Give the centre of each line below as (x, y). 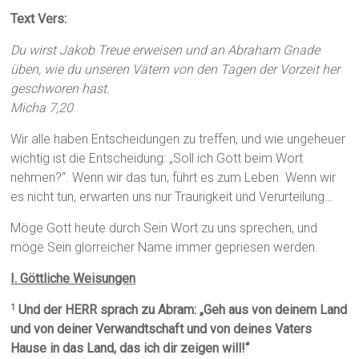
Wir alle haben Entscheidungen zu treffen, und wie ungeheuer (178, 139)
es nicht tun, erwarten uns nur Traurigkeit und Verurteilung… (172, 197)
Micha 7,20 (42, 108)
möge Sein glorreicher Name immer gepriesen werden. (165, 248)
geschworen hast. (61, 89)
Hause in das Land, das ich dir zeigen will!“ (130, 349)
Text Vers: (39, 19)
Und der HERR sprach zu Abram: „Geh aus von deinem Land (182, 310)
